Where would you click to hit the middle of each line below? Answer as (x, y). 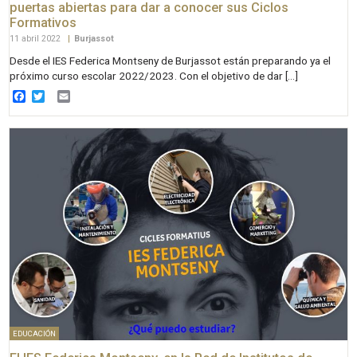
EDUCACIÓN (34, 333)
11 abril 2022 (37, 38)
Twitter (65, 96)
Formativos (43, 22)
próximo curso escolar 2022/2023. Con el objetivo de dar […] (154, 75)
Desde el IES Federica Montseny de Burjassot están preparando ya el (171, 60)
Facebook (53, 96)
